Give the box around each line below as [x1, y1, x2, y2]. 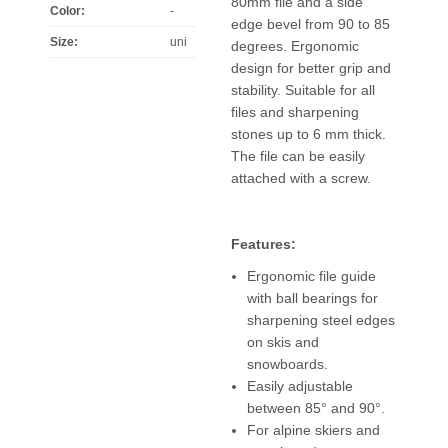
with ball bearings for [246, 290, 378, 306]
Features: [230, 236, 296, 252]
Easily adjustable [246, 378, 353, 394]
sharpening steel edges [246, 312, 395, 328]
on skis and [246, 334, 319, 350]
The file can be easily [230, 148, 365, 164]
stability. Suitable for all [230, 82, 375, 98]
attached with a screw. [230, 170, 371, 186]
